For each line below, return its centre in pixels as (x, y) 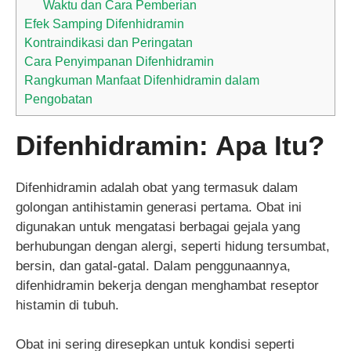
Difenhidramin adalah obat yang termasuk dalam (157, 187)
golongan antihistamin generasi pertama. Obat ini (159, 207)
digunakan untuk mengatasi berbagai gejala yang (158, 226)
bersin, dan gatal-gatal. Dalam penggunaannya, (153, 266)
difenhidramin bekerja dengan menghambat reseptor (167, 285)
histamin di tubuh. (67, 305)
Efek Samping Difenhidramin (104, 23)
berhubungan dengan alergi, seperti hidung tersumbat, (173, 246)
